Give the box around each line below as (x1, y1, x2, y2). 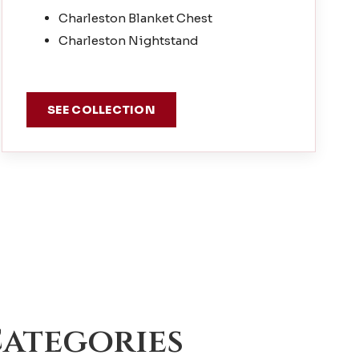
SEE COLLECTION (47, 103, 156, 118)
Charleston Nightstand (58, 33, 200, 49)
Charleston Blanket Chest (58, 10, 213, 26)
